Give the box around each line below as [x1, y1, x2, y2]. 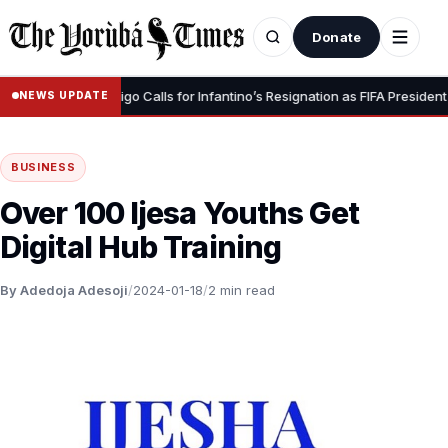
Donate [312, 29, 361, 46]
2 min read [208, 281, 275, 298]
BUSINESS [11, 159, 76, 174]
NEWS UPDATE [19, 89, 109, 102]
